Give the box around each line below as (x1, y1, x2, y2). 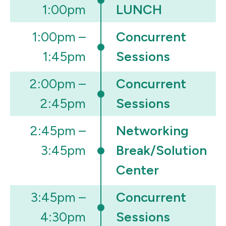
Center (116, 162, 159, 179)
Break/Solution (116, 142, 207, 159)
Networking (116, 123, 189, 139)
